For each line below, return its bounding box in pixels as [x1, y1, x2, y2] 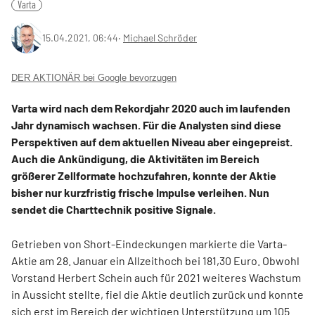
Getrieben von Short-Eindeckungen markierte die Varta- [11, 237, 287, 250]
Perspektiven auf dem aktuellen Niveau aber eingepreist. [11, 135, 292, 148]
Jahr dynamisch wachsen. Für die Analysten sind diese [11, 118, 281, 131]
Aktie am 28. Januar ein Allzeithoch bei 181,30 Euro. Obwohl [11, 254, 300, 267]
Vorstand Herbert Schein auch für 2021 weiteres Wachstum [11, 271, 301, 284]
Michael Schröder [123, 32, 197, 44]
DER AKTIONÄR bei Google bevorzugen [11, 72, 176, 83]
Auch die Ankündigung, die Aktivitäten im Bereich [11, 152, 259, 165]
